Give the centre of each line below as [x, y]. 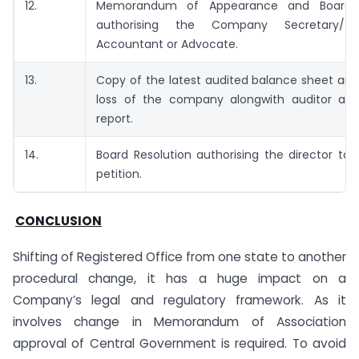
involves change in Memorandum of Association [179, 322]
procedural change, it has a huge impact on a [179, 278]
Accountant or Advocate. [167, 44]
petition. [119, 173]
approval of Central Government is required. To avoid [179, 343]
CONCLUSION [58, 221]
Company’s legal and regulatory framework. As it [179, 300]
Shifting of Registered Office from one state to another [179, 257]
